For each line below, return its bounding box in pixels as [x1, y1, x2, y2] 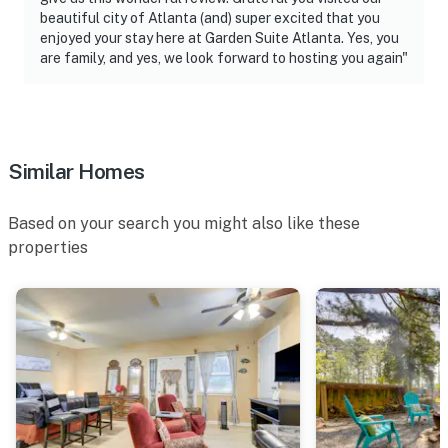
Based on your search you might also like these [8, 213, 360, 233]
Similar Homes [8, 158, 145, 184]
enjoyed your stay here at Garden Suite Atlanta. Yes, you [40, 29, 399, 46]
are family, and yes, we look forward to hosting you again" [40, 49, 408, 66]
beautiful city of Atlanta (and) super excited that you [40, 9, 380, 26]
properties [8, 237, 88, 257]
